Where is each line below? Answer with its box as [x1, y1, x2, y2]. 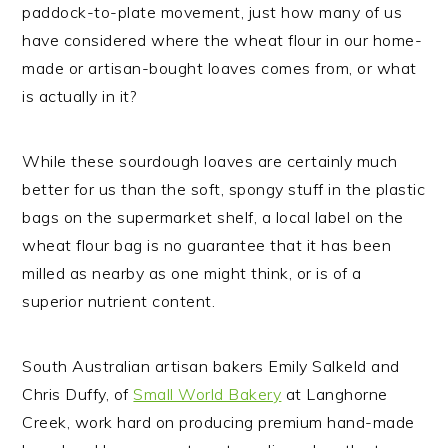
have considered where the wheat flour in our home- [22, 30, 423, 50]
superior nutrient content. [22, 291, 220, 311]
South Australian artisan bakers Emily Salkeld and [22, 356, 400, 376]
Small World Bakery [133, 384, 282, 404]
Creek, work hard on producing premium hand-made [22, 412, 415, 432]
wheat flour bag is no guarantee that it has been [22, 235, 392, 255]
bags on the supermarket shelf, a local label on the [22, 207, 404, 227]
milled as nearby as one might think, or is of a [22, 263, 362, 283]
